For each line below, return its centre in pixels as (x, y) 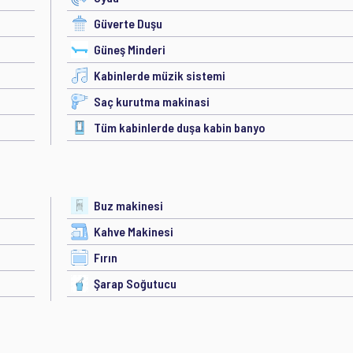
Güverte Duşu (128, 23)
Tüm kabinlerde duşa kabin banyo (180, 127)
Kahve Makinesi (134, 231)
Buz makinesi (128, 205)
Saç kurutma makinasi (152, 101)
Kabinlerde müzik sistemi (160, 75)
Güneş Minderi (130, 49)
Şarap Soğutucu (135, 283)
